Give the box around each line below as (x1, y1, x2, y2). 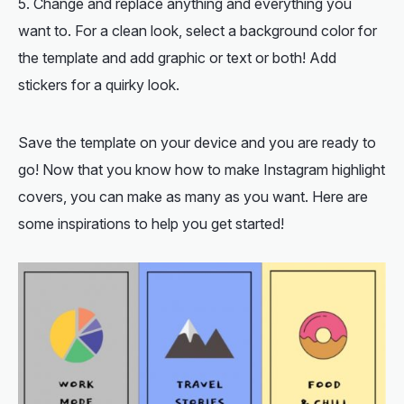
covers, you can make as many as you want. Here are (18, 187, 368, 206)
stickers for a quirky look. (18, 75, 179, 94)
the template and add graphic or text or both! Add (18, 48, 336, 67)
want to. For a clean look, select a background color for (18, 21, 377, 40)
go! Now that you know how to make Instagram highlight (18, 160, 385, 179)
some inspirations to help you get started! (18, 214, 284, 233)
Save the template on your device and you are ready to (18, 133, 376, 151)
